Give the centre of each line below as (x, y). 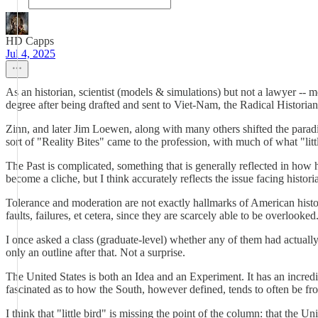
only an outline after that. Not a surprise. (95, 252)
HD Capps (30, 41)
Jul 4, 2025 (31, 54)
